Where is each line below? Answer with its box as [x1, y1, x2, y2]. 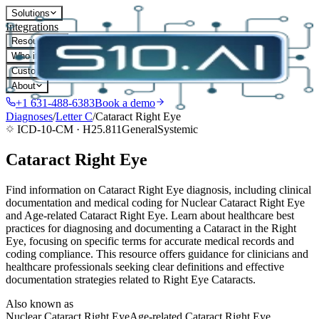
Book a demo [95, 97, 155, 109]
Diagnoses [6, 110, 53, 122]
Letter [56, 110, 85, 122]
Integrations [6, 21, 58, 33]
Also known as [6, 297, 73, 310]
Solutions [11, 8, 50, 19]
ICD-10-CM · [14, 123, 83, 135]
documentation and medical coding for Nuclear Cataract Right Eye [6, 196, 305, 209]
